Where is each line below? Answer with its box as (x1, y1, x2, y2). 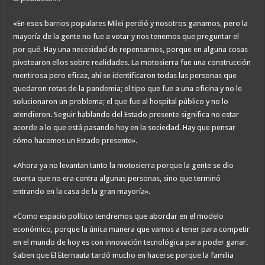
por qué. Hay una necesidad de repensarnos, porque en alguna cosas (13, 45, 248, 54)
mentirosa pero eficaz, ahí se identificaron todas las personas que (13, 71, 237, 80)
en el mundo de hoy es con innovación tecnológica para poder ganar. (13, 238, 248, 247)
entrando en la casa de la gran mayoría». (13, 187, 151, 196)
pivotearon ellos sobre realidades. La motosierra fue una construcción (13, 58, 251, 67)
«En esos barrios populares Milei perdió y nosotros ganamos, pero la (13, 19, 248, 28)
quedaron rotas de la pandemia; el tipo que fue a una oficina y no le (13, 84, 243, 93)
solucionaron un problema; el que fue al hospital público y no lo (13, 97, 229, 106)
